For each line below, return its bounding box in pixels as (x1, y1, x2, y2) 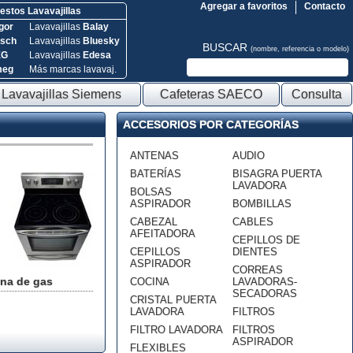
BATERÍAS (130, 168, 181, 180)
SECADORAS (232, 288, 297, 299)
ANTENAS (130, 150, 179, 162)
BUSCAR (203, 41, 251, 54)
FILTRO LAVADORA (130, 324, 223, 336)
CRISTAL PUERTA (130, 294, 216, 306)
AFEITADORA (130, 228, 195, 240)
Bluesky (82, 35, 120, 46)
